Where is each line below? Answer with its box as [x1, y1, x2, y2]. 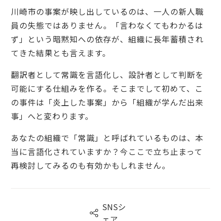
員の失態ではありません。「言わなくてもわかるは [11, 19, 203, 31]
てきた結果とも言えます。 [11, 46, 110, 59]
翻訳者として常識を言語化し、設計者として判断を [11, 68, 204, 80]
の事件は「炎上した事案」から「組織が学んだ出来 [11, 96, 204, 108]
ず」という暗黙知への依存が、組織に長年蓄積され [11, 33, 204, 45]
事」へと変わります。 [11, 110, 93, 122]
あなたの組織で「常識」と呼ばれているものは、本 [11, 131, 204, 144]
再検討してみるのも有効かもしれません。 [11, 159, 170, 171]
